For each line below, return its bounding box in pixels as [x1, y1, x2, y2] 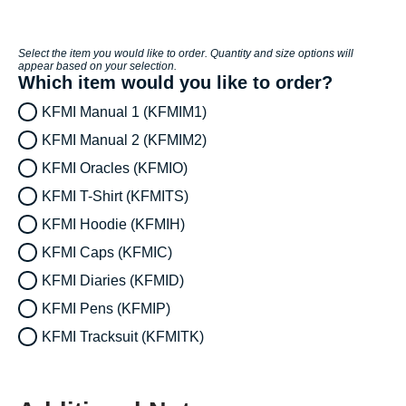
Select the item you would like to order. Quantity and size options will [18, 47, 353, 61]
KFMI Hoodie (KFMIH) [42, 216, 185, 232]
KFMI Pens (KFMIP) [42, 300, 170, 316]
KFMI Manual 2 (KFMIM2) [42, 131, 207, 148]
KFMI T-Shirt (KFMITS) [42, 188, 188, 204]
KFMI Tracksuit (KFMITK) [42, 328, 204, 344]
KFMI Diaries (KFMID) [42, 272, 184, 288]
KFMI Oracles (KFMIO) [42, 159, 188, 176]
